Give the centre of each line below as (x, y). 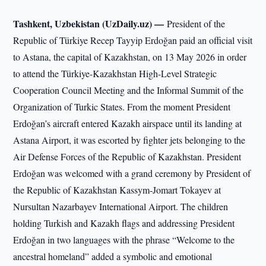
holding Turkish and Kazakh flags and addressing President (124, 223)
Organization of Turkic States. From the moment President (122, 107)
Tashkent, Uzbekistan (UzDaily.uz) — (90, 23)
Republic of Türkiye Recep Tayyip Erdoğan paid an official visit (133, 40)
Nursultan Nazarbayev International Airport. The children (121, 206)
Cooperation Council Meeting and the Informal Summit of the (129, 90)
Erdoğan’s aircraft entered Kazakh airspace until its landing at (128, 123)
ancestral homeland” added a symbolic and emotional (113, 256)
